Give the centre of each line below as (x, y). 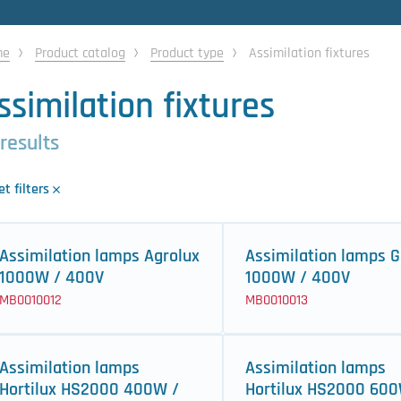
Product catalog (80, 53)
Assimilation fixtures (309, 53)
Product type (187, 53)
